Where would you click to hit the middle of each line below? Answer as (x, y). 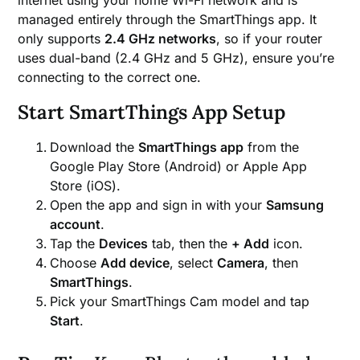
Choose (76, 262)
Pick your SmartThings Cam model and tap (180, 301)
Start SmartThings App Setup (152, 112)
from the (272, 147)
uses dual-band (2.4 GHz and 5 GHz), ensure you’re (176, 57)
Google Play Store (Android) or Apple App (179, 166)
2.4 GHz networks (161, 38)
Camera (241, 262)
